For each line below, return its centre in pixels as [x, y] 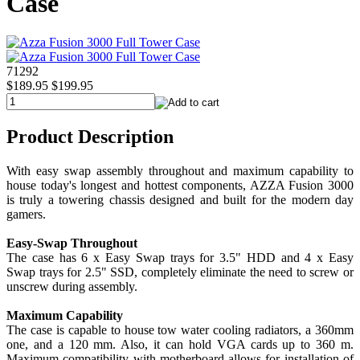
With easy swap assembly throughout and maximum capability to [180, 171]
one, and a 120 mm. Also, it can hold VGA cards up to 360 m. [180, 345]
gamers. [26, 215]
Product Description [90, 137]
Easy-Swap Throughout [72, 243]
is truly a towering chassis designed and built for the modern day [180, 200]
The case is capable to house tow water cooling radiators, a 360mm [180, 330]
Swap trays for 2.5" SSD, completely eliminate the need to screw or [180, 272]
